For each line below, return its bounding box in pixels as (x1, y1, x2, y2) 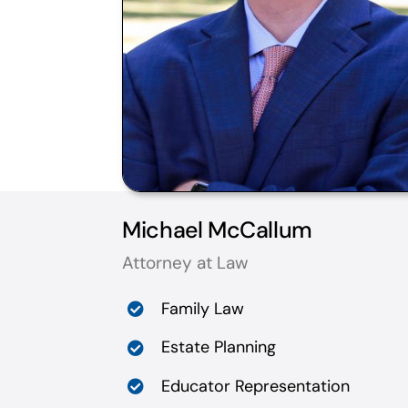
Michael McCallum (122, 214, 312, 245)
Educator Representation (161, 374, 351, 397)
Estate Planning (161, 336, 277, 359)
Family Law (161, 297, 245, 320)
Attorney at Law (122, 250, 250, 274)
